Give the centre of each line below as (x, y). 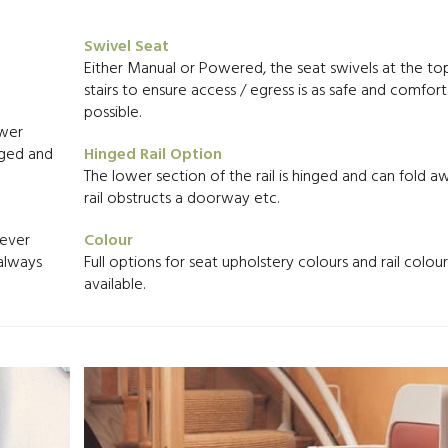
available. (114, 285)
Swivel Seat (126, 47)
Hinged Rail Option (152, 155)
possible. (112, 113)
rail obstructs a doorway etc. (181, 199)
